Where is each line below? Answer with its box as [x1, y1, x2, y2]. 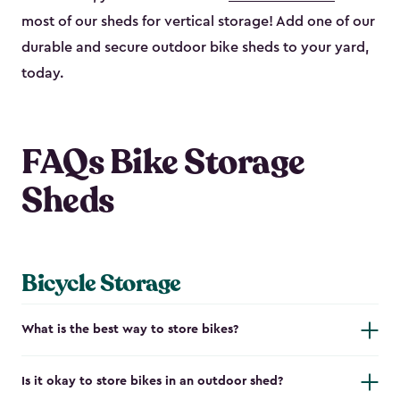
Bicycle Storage [21, 268, 181, 300]
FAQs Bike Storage [21, 139, 305, 187]
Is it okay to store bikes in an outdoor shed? [21, 375, 283, 388]
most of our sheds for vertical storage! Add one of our [21, 14, 375, 29]
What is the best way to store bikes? [21, 323, 238, 337]
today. [21, 66, 63, 81]
